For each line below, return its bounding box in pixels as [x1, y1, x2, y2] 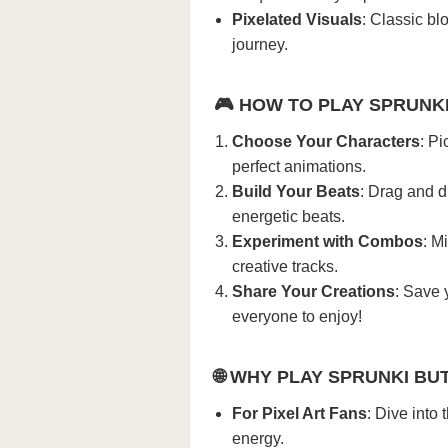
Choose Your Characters [232, 133, 420, 150]
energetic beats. [232, 208, 345, 225]
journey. [232, 36, 288, 53]
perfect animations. [232, 158, 366, 175]
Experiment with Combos [232, 233, 423, 250]
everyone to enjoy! [232, 308, 362, 325]
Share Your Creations [232, 283, 395, 300]
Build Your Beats [232, 183, 360, 200]
